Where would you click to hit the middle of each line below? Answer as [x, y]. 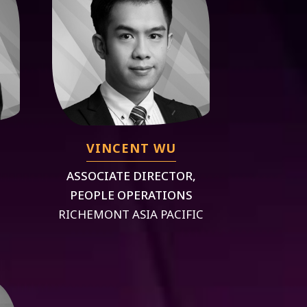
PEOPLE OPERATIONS [131, 195]
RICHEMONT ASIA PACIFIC [131, 214]
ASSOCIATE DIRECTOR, [131, 176]
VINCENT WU [131, 148]
